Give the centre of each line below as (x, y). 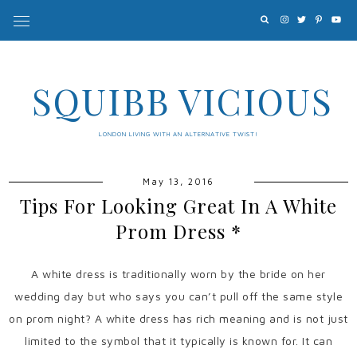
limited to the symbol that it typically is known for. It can (178, 341)
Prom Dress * (178, 231)
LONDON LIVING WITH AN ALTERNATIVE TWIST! (178, 134)
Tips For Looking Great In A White (178, 206)
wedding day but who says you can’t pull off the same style (178, 296)
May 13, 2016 (178, 181)
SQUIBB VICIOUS (182, 100)
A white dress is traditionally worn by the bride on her (178, 274)
